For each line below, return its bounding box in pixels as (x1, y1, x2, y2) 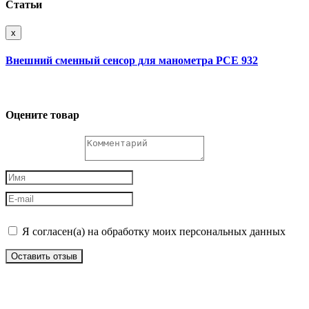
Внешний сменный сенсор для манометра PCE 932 (6, 54, 258, 67)
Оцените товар (6, 108, 79, 121)
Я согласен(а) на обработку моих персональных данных (19, 225, 286, 237)
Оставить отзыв (11, 250, 77, 261)
